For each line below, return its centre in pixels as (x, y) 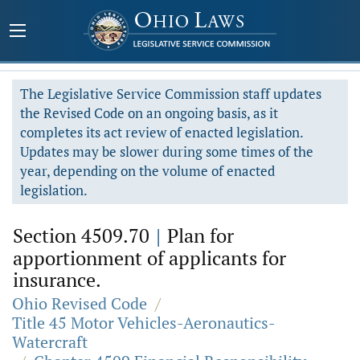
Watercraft (50, 342)
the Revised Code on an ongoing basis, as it (149, 113)
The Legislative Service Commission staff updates (171, 94)
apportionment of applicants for (149, 258)
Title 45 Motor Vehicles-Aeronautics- (144, 323)
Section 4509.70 (84, 235)
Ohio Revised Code (80, 303)
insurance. (57, 280)
